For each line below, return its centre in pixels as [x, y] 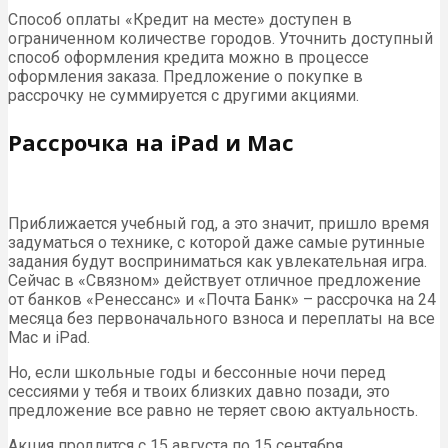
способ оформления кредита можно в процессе [188, 58]
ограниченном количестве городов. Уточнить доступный [220, 39]
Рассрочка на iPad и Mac [151, 142]
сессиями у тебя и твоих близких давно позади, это [199, 392]
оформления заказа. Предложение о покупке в [185, 77]
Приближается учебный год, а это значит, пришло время [218, 224]
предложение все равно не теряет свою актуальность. [213, 411]
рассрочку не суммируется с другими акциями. [183, 96]
